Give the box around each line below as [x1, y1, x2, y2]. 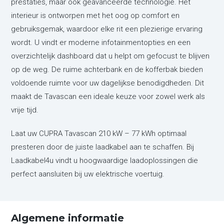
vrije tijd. [11, 105, 39, 114]
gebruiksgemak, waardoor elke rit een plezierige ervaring [11, 24, 203, 33]
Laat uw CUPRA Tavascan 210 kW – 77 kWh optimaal [11, 128, 187, 138]
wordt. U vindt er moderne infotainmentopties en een [11, 37, 191, 47]
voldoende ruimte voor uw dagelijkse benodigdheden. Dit [11, 78, 204, 87]
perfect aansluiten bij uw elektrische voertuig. [11, 169, 165, 178]
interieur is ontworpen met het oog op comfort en [11, 10, 180, 20]
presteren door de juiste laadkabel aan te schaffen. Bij [11, 142, 194, 151]
